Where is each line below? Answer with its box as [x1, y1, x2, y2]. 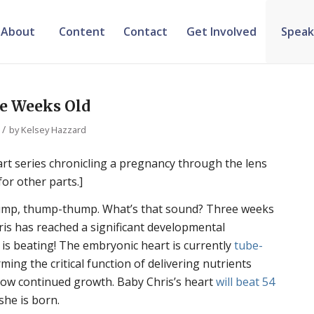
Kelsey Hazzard [21, 123, 87, 136]
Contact [123, 24, 168, 39]
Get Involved [186, 24, 257, 39]
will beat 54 [216, 274, 275, 290]
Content [58, 24, 105, 39]
